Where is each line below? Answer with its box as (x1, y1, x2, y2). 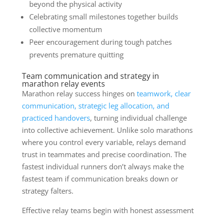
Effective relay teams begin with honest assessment (21, 205, 194, 215)
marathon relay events (21, 78, 105, 89)
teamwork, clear (136, 88, 191, 98)
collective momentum (29, 24, 102, 34)
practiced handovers (21, 112, 90, 123)
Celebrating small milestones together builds (29, 11, 178, 21)
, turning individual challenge (90, 112, 187, 123)
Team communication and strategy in (21, 70, 159, 81)
